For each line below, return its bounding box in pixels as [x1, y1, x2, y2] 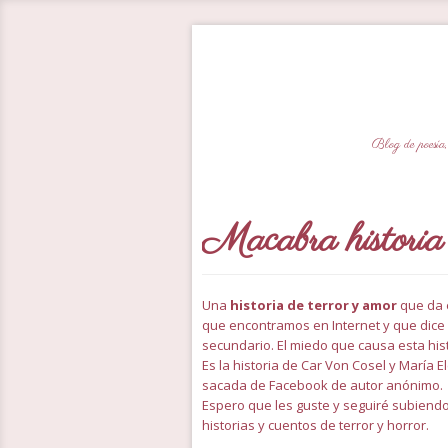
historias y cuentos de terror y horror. [202, 416, 429, 434]
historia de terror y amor [230, 296, 400, 314]
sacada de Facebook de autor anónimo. [202, 376, 443, 394]
